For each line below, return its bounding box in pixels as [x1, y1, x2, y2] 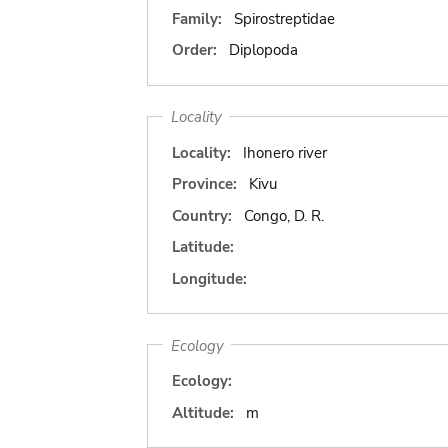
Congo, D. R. [243, 205, 324, 226]
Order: [172, 40, 217, 60]
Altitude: [172, 402, 234, 423]
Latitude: [172, 237, 234, 257]
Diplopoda [228, 40, 298, 60]
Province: [172, 174, 237, 194]
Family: [172, 8, 222, 29]
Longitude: [172, 268, 247, 289]
